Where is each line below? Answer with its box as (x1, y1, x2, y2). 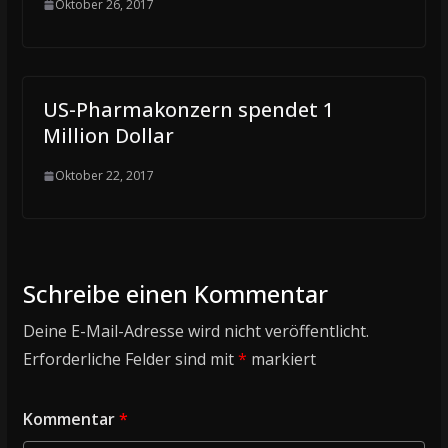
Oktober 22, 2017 (54, 167, 154, 184)
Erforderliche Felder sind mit (22, 348, 238, 370)
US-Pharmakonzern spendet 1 (42, 96, 334, 123)
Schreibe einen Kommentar (22, 277, 328, 310)
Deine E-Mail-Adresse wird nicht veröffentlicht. (22, 320, 369, 342)
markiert (246, 348, 316, 370)
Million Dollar (42, 122, 174, 149)
